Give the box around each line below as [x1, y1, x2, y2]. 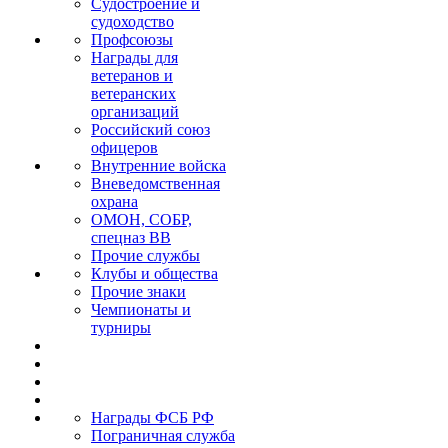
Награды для [91, 49, 178, 66]
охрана [91, 193, 138, 210]
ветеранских [91, 85, 176, 102]
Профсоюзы [91, 31, 173, 48]
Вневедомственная [91, 175, 220, 192]
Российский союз [91, 121, 210, 138]
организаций [91, 103, 179, 120]
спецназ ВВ [91, 229, 171, 246]
